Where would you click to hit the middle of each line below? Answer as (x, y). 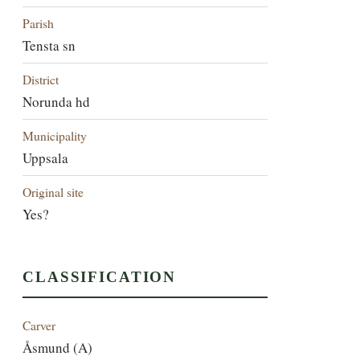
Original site (53, 191)
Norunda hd (57, 101)
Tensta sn (49, 45)
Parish (39, 22)
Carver (39, 325)
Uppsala (46, 157)
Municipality (55, 135)
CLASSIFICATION (100, 277)
